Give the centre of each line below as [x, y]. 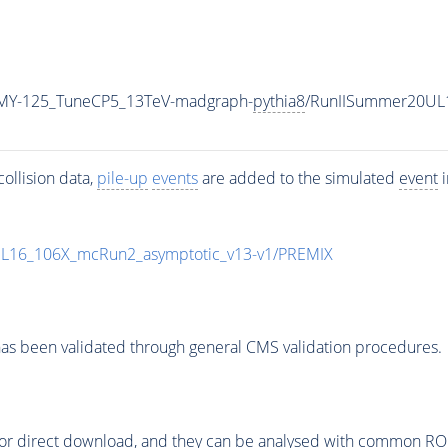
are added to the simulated [298, 177]
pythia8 [278, 100]
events [174, 177]
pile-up [122, 177]
